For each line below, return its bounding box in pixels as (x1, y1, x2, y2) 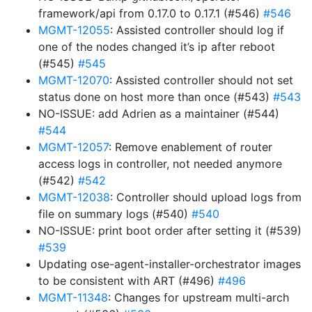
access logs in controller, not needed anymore (38, 157, 282, 171)
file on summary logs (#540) (38, 207, 192, 221)
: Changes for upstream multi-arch (108, 290, 289, 304)
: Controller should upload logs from (110, 190, 302, 204)
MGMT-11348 (38, 290, 108, 304)
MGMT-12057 (38, 140, 109, 154)
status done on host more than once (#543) (38, 90, 273, 104)
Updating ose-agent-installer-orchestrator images (38, 257, 301, 271)
